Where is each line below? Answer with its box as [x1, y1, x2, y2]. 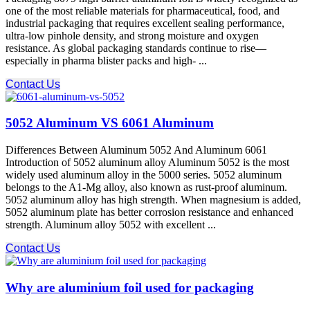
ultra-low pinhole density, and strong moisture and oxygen [6, 29, 259, 42]
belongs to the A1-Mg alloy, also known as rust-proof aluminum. [6, 181, 287, 194]
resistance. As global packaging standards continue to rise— [6, 42, 266, 54]
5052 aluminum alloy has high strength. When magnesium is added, [6, 194, 301, 206]
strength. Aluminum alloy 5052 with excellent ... [6, 219, 216, 231]
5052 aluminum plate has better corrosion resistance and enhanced [6, 206, 293, 219]
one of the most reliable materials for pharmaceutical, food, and [6, 4, 280, 17]
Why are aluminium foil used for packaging [6, 280, 254, 295]
